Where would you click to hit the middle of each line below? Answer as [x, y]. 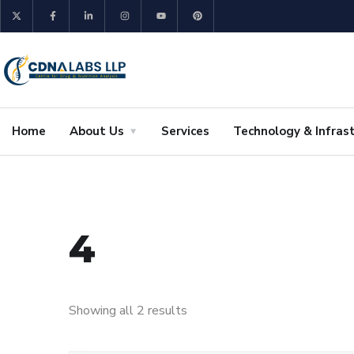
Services [185, 132]
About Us [97, 132]
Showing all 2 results [128, 311]
